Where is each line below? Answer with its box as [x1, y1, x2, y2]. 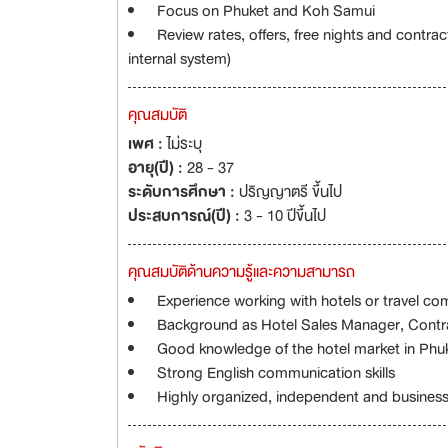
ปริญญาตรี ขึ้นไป [239, 179, 342, 205]
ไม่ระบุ [167, 131, 202, 157]
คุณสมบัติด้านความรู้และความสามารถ [128, 259, 355, 285]
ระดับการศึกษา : [128, 179, 239, 205]
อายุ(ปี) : [128, 155, 187, 181]
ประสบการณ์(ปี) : [128, 203, 244, 229]
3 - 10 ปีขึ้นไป [244, 203, 326, 229]
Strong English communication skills [157, 360, 395, 386]
